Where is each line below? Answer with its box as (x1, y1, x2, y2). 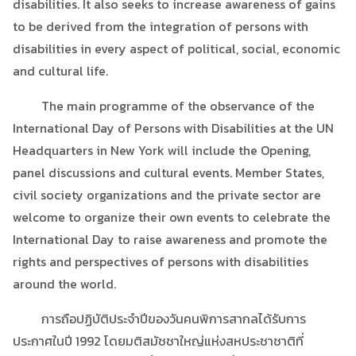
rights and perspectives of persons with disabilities (13, 251, 308, 271)
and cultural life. (13, 60, 108, 80)
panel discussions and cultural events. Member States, (13, 162, 324, 182)
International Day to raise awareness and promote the (13, 229, 327, 249)
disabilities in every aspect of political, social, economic (13, 38, 340, 58)
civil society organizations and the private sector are (13, 184, 321, 204)
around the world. (13, 273, 116, 293)
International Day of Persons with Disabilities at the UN (13, 118, 334, 137)
